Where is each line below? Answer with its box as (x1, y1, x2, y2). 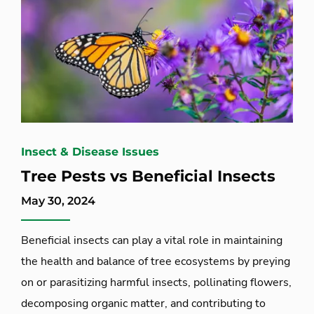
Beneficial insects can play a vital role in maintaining (21, 232, 282, 248)
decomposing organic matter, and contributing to (21, 295, 266, 311)
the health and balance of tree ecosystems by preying (21, 253, 290, 269)
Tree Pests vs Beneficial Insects (21, 166, 275, 186)
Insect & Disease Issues (21, 144, 159, 158)
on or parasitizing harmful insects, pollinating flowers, (21, 274, 292, 290)
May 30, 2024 (21, 193, 95, 207)
